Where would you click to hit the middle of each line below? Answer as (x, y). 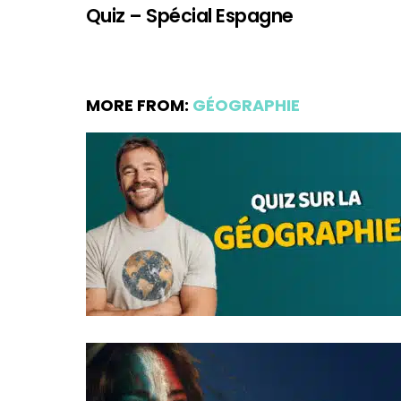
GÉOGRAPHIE (246, 105)
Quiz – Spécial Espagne (190, 15)
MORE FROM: (139, 105)
